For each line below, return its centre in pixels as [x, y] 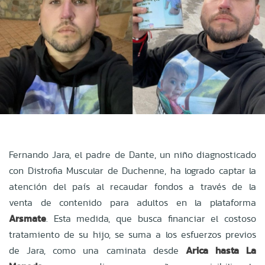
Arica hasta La [221, 250]
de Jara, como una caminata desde [97, 250]
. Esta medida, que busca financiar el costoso [151, 218]
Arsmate [28, 218]
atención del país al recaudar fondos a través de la [132, 186]
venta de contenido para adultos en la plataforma [132, 202]
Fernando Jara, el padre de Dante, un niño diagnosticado [132, 154]
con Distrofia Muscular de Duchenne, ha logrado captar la [132, 170]
